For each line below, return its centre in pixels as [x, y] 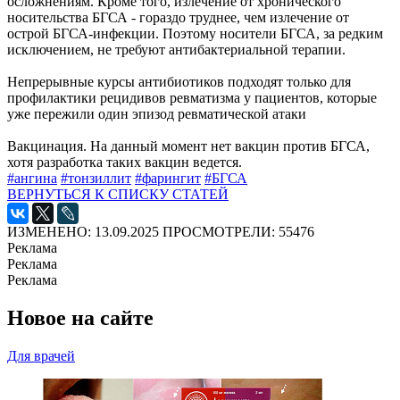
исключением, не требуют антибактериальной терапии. [178, 50]
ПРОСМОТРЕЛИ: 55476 [238, 232]
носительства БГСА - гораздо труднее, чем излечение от [178, 17]
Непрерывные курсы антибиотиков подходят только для [179, 82]
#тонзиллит [96, 178]
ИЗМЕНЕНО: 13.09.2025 [83, 232]
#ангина [32, 178]
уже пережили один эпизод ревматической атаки [157, 114]
